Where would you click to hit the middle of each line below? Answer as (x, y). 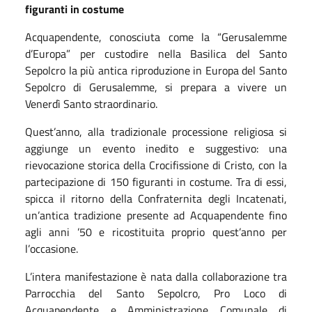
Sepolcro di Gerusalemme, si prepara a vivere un (156, 87)
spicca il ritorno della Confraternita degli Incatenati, (156, 198)
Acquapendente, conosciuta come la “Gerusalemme (156, 37)
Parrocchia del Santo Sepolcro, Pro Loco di (156, 293)
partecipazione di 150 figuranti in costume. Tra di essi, (156, 181)
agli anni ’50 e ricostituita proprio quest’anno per (156, 232)
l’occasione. (52, 248)
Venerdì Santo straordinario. (91, 103)
